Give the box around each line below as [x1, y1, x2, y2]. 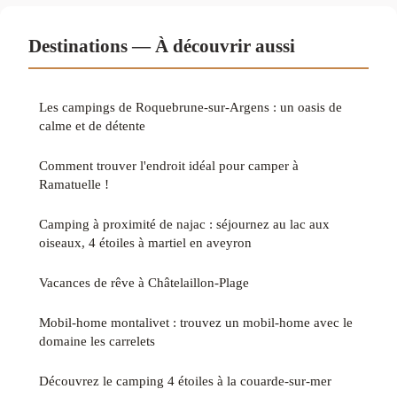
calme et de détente [39, 118, 145, 134]
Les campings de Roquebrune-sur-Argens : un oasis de [39, 99, 342, 115]
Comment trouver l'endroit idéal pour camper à [39, 158, 299, 174]
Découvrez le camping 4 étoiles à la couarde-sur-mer [39, 373, 331, 389]
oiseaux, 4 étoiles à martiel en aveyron [39, 235, 252, 251]
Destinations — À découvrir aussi [28, 35, 295, 57]
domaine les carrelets [39, 333, 155, 349]
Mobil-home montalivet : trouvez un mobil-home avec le [39, 315, 353, 331]
